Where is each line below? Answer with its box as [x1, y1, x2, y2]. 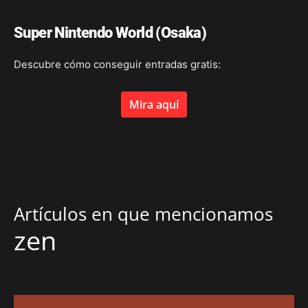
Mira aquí [129, 96, 179, 112]
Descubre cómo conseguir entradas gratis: [14, 57, 221, 71]
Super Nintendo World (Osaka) [14, 23, 207, 41]
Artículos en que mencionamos [14, 201, 273, 226]
